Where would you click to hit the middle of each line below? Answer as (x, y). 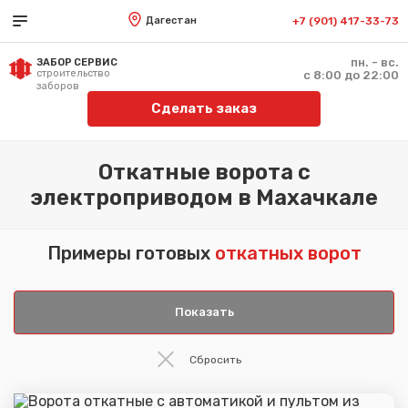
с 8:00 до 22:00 (351, 75)
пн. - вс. (375, 62)
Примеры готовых (131, 253)
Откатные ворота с (204, 172)
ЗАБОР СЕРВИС (77, 62)
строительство (73, 73)
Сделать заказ (204, 108)
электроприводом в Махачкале (204, 198)
